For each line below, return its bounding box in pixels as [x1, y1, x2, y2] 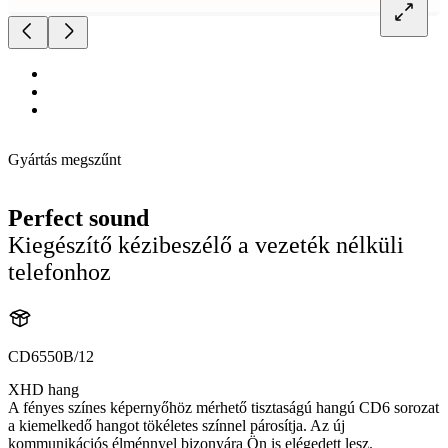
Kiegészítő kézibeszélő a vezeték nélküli [8, 231, 404, 258]
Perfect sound [8, 204, 149, 231]
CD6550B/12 [8, 347, 94, 365]
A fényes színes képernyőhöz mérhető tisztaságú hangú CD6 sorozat [8, 398, 439, 416]
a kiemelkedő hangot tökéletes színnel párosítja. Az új [8, 416, 345, 434]
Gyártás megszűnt [8, 151, 121, 168]
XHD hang [8, 380, 79, 398]
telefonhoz [8, 258, 111, 285]
